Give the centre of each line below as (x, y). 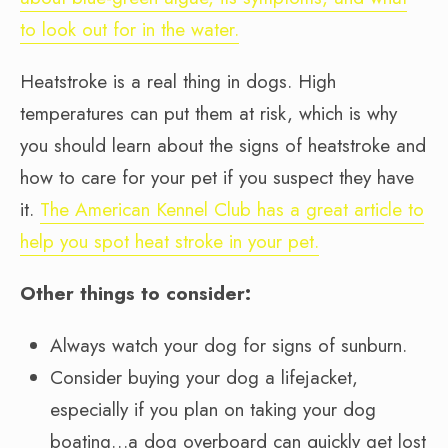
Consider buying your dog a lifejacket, (204, 377)
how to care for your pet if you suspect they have (217, 177)
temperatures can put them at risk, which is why (208, 113)
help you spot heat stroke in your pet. (169, 241)
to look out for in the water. (129, 29)
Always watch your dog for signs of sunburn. (228, 345)
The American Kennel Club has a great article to (232, 209)
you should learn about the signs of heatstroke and (223, 145)
